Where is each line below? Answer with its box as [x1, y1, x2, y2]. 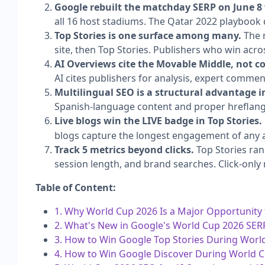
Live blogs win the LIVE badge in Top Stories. [54, 114, 262, 127]
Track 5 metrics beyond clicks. [54, 143, 194, 156]
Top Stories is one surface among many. [54, 28, 241, 42]
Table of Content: [35, 180, 116, 194]
